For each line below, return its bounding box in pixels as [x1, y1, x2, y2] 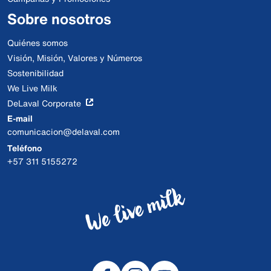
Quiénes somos [7, 36, 68, 49]
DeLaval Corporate [7, 97, 81, 109]
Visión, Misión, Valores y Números [7, 51, 142, 64]
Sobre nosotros [7, 8, 111, 30]
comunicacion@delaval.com [7, 125, 120, 138]
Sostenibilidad [7, 67, 64, 79]
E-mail [7, 112, 33, 125]
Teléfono [7, 142, 42, 154]
